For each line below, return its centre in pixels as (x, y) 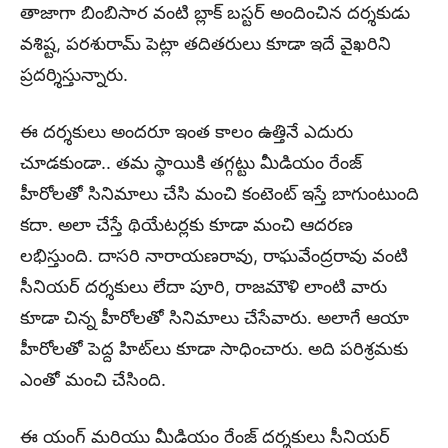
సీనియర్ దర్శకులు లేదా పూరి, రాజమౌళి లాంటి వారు (203, 287)
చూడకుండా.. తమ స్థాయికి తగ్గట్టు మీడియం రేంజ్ (191, 163)
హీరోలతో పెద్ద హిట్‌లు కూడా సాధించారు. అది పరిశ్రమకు (214, 349)
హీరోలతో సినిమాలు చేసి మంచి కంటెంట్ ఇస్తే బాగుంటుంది (219, 194)
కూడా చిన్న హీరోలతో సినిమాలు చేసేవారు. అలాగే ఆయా (214, 318)
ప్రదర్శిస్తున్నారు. (74, 75)
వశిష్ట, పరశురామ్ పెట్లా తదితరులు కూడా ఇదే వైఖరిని (205, 44)
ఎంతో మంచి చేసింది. (93, 380)
